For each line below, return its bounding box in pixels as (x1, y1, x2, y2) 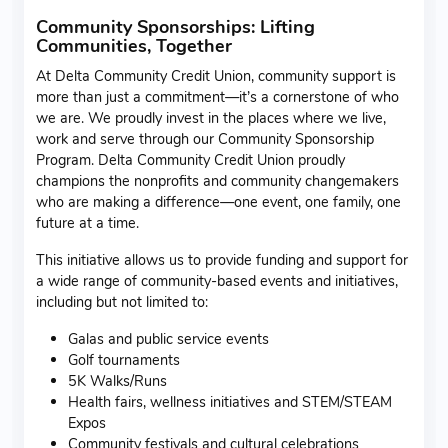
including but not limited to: (36, 291, 208, 312)
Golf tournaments (68, 349, 180, 370)
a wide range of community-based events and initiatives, (36, 270, 398, 291)
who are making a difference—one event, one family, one (36, 191, 401, 212)
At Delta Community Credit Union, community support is (36, 65, 396, 86)
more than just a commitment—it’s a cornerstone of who (36, 86, 399, 107)
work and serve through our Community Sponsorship (36, 128, 374, 149)
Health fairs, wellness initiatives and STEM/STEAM (68, 391, 392, 412)
